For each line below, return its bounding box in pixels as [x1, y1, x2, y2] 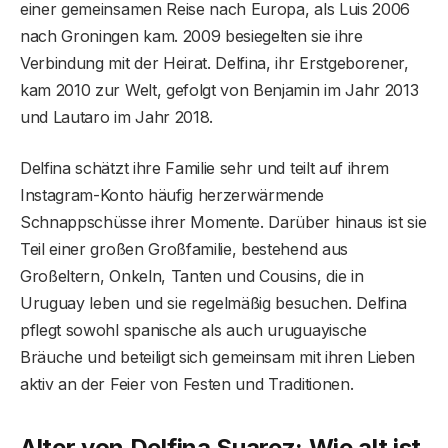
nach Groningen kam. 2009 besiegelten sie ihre [20, 25, 363, 46]
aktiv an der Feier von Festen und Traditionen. [20, 373, 354, 394]
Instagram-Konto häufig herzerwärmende [20, 184, 325, 205]
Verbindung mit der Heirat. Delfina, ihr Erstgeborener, [20, 52, 409, 73]
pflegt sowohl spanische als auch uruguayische [20, 319, 367, 340]
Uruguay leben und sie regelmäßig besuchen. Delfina [20, 292, 407, 313]
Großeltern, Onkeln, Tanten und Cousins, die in [20, 265, 364, 286]
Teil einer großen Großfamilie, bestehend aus [20, 238, 348, 259]
